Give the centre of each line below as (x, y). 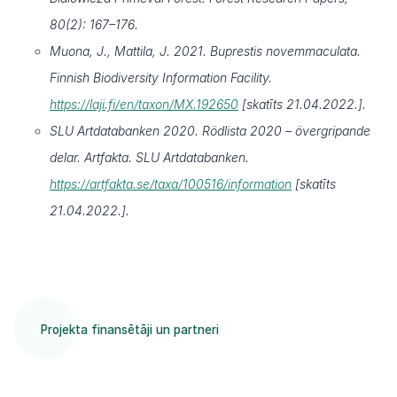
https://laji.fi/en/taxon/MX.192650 (144, 104)
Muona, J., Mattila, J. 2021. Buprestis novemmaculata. (205, 51)
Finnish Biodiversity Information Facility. (161, 77)
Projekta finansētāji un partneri (130, 330)
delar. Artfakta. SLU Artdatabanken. (149, 157)
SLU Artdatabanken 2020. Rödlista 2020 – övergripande (210, 130)
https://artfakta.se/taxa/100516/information (171, 183)
